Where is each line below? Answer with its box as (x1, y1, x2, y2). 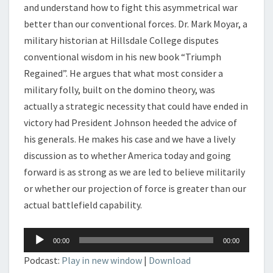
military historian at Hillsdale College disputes (24, 34, 219, 46)
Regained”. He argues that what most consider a (24, 66, 223, 79)
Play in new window (62, 253, 142, 266)
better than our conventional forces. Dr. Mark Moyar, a (24, 17, 247, 30)
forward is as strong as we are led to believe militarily (24, 165, 245, 178)
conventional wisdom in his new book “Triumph (24, 50, 221, 63)
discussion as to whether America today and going (24, 149, 231, 161)
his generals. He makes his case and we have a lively (24, 132, 235, 145)
